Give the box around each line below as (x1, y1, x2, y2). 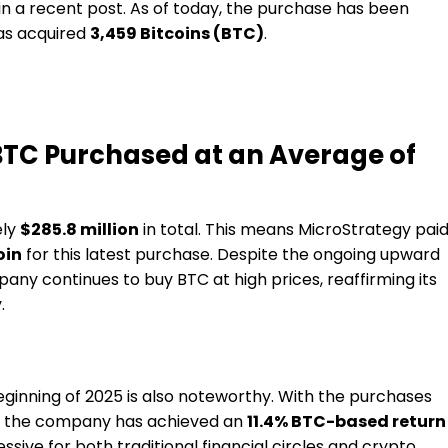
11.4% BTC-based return (247, 409, 446, 433)
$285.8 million (20, 218, 139, 242)
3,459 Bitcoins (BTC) (90, 21, 264, 45)
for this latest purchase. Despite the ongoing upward (22, 243, 440, 267)
